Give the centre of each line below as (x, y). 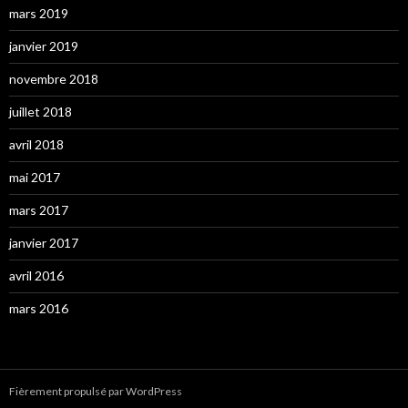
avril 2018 (36, 145)
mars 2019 (39, 14)
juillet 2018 (41, 112)
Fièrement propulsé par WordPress (96, 392)
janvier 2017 (44, 243)
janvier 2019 (44, 46)
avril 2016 (36, 276)
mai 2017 (35, 178)
